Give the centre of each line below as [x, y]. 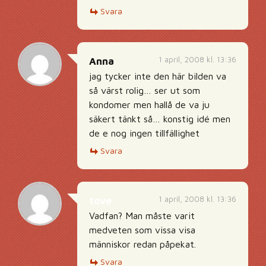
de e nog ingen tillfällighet [144, 133]
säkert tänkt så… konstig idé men [160, 119]
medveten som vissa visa [142, 230]
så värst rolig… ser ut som [145, 90]
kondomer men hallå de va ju [149, 104]
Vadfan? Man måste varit [142, 216]
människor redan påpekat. [142, 244]
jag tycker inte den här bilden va [158, 76]
